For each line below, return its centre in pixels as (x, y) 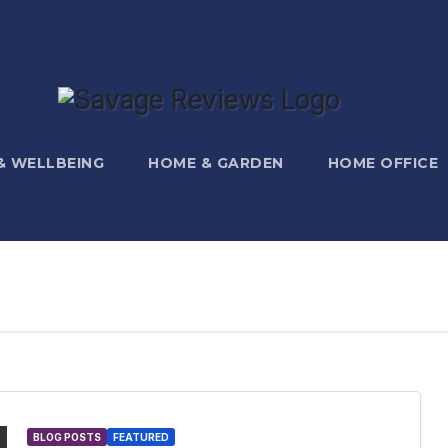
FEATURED (140, 437)
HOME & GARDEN (216, 163)
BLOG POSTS (66, 437)
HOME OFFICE (382, 163)
